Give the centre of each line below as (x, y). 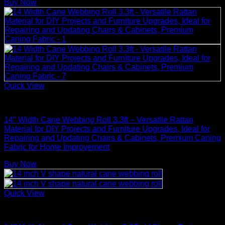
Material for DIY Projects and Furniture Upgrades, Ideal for (107, 129)
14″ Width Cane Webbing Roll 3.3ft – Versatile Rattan (99, 120)
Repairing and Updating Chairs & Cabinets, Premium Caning (113, 138)
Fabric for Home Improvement (57, 147)
